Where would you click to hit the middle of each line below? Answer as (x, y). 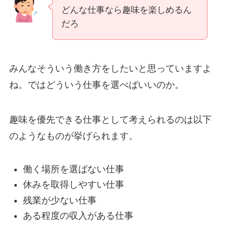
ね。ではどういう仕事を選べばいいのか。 (96, 85)
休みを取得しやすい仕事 (73, 185)
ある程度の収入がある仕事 (78, 215)
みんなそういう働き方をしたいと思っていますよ (110, 68)
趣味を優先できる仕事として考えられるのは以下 (110, 119)
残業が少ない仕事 (60, 200)
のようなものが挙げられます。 (73, 136)
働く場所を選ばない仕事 (73, 169)
